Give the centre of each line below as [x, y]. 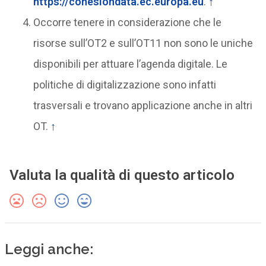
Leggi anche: [49, 249]
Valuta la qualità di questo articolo [122, 175]
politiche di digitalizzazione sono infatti [124, 85]
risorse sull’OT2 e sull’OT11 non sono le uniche [143, 43]
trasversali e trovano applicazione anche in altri [142, 106]
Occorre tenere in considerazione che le [127, 23]
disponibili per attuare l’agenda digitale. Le [130, 64]
